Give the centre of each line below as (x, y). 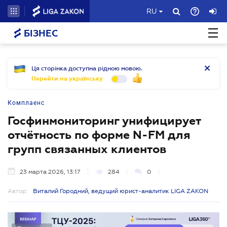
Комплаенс (26, 103)
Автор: (18, 191)
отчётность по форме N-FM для (99, 135)
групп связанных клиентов (87, 149)
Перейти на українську (67, 79)
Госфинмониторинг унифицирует (104, 121)
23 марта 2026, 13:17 (50, 172)
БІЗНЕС (40, 33)
